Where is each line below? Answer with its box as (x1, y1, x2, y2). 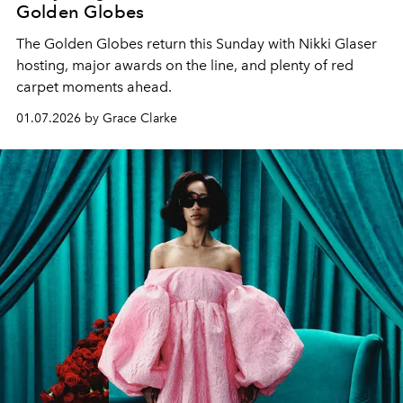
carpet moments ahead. (16, 77, 172, 95)
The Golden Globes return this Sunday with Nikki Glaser (16, 34, 377, 52)
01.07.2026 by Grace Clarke (16, 110, 177, 126)
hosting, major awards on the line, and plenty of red (16, 56, 354, 74)
